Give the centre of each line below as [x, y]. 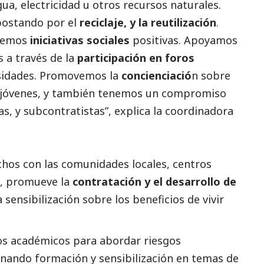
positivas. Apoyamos [184, 40]
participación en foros [136, 57]
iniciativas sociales [80, 40]
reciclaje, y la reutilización [148, 22]
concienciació [156, 75]
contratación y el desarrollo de [154, 181]
